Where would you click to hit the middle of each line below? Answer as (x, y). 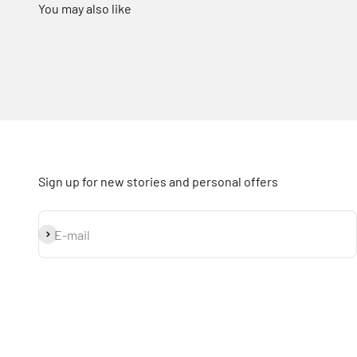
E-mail (72, 234)
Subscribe (66, 234)
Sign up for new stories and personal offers (158, 182)
